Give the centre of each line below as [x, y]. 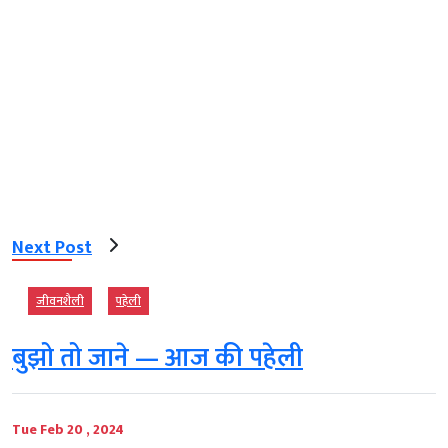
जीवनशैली [60, 301]
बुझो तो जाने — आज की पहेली [157, 359]
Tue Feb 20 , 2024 [68, 430]
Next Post [52, 247]
